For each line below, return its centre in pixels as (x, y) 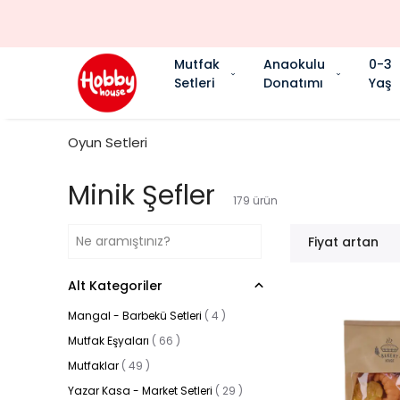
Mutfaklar (93, 366)
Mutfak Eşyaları (108, 341)
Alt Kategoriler (115, 286)
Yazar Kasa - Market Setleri (140, 391)
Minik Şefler (142, 196)
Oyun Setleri (108, 142)
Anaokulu (294, 64)
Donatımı (293, 83)
